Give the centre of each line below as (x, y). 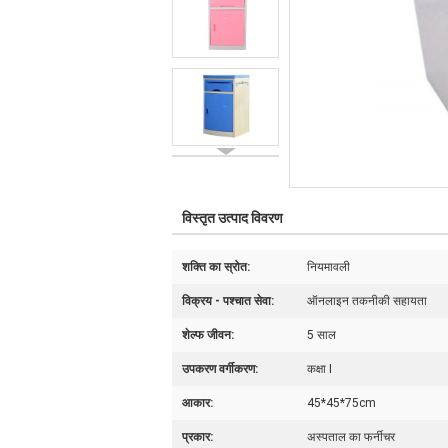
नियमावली (328, 267)
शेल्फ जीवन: (208, 335)
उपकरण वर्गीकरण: (220, 369)
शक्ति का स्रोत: (216, 267)
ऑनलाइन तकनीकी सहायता (367, 301)
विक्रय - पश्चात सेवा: (228, 301)
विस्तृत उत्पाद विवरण (232, 218)
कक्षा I (319, 369)
